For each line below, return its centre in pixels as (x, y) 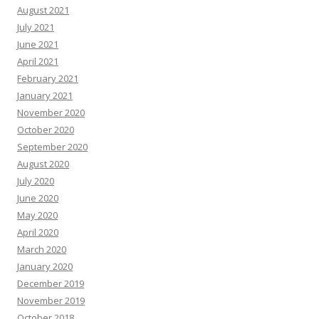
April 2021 (38, 61)
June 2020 (38, 198)
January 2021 (45, 95)
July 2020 (36, 181)
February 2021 (48, 78)
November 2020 (51, 112)
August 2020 (43, 163)
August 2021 (43, 10)
